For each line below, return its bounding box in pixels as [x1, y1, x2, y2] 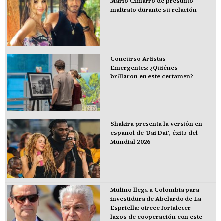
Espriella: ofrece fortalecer [110, 204, 191, 212]
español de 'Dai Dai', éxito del [110, 128, 198, 137]
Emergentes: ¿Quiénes [110, 63, 178, 72]
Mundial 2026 [110, 137, 150, 146]
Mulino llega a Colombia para [110, 186, 199, 194]
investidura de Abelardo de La [110, 195, 201, 203]
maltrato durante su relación [110, 5, 197, 14]
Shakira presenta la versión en [110, 119, 202, 128]
